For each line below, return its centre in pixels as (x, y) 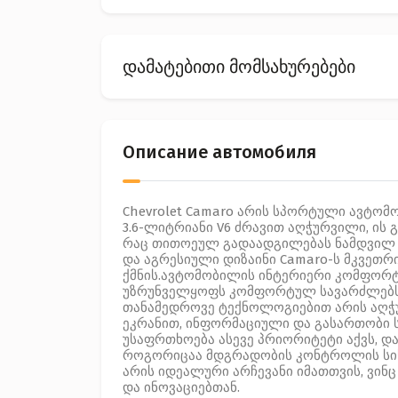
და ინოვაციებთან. (181, 387)
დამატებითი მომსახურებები (239, 67)
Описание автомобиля (219, 152)
